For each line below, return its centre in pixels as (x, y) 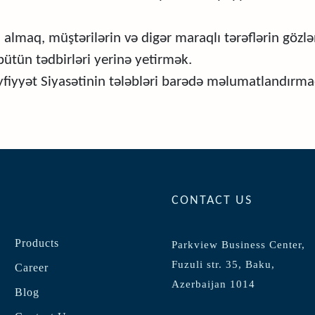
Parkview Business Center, (238, 245)
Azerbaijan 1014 (213, 284)
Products (37, 243)
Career (32, 268)
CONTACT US (212, 201)
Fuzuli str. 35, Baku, (223, 264)
